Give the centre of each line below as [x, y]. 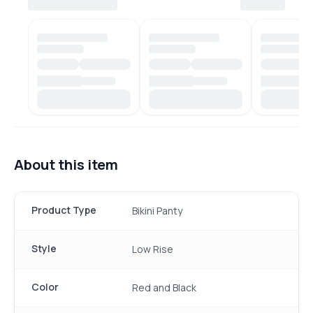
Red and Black [164, 287]
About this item [66, 165]
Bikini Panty [157, 211]
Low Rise [153, 249]
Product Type [64, 210]
